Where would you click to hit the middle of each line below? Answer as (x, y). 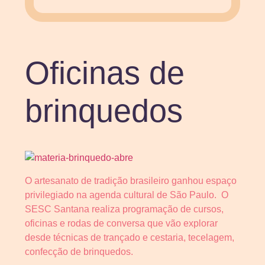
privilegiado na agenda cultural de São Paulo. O (127, 195)
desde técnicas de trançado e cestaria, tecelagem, (130, 237)
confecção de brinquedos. (79, 251)
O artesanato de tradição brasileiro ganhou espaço (131, 180)
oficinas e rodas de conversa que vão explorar (121, 223)
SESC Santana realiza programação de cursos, (124, 209)
